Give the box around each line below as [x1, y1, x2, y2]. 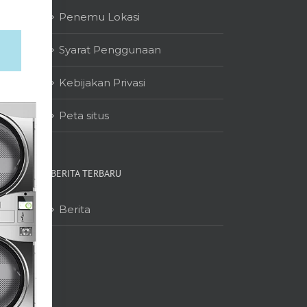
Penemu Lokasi [58, 10, 140, 23]
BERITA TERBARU [50, 167, 121, 180]
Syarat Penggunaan [58, 43, 161, 56]
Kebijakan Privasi [58, 76, 145, 89]
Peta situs [58, 109, 109, 122]
